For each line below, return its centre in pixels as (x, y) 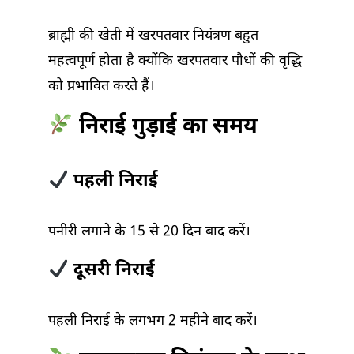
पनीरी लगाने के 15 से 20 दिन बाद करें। (149, 232)
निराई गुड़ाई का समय (165, 128)
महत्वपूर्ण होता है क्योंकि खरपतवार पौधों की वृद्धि (175, 62)
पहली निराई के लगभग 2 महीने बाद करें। (153, 322)
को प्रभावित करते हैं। (102, 87)
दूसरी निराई (111, 271)
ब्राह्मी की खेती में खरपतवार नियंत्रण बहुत (153, 36)
